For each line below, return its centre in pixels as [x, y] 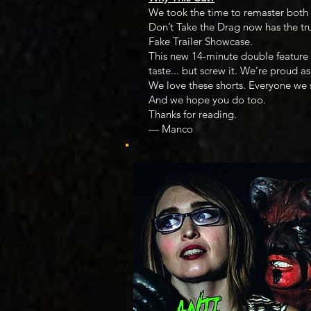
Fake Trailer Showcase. [201, 41]
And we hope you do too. [207, 99]
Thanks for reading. [193, 114]
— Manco [171, 128]
